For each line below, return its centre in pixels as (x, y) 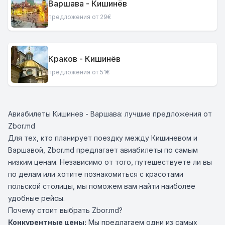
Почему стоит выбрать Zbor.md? (65, 210)
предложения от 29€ (80, 17)
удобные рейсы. (36, 198)
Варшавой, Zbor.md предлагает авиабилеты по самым (103, 150)
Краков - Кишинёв (84, 59)
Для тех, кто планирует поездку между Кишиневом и (103, 138)
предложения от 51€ (79, 72)
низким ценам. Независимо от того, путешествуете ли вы (110, 162)
